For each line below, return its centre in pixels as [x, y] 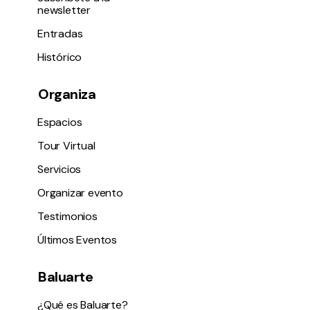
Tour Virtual [66, 146]
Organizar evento [80, 193]
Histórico [60, 57]
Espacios [60, 122]
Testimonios [67, 217]
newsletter [64, 10]
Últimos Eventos [77, 240]
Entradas [60, 34]
